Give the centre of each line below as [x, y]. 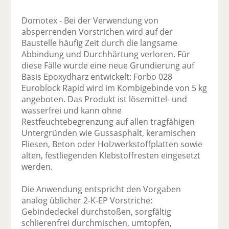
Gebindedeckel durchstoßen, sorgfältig [97, 212]
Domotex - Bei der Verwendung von [90, 21]
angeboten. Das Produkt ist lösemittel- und [105, 99]
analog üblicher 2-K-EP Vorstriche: [87, 201]
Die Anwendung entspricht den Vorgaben [101, 189]
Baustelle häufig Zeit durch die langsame [100, 43]
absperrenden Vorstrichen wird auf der [97, 32]
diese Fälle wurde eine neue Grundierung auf [108, 66]
